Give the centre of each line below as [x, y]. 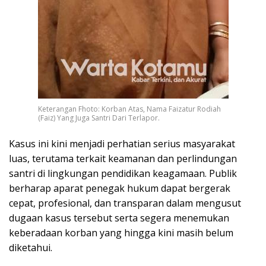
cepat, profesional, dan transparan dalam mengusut [125, 203]
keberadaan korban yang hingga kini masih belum [121, 233]
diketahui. [31, 248]
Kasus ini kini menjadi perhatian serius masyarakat [122, 144]
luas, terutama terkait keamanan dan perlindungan [123, 159]
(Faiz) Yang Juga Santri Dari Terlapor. [99, 118]
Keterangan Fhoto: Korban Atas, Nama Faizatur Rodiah [129, 109]
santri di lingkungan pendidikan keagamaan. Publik [123, 174]
